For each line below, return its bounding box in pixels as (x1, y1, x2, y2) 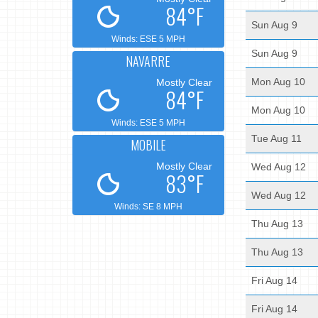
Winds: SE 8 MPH (114, 201, 182, 212)
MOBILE (130, 135, 166, 154)
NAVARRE (126, 51, 171, 70)
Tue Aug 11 (251, 133, 302, 144)
